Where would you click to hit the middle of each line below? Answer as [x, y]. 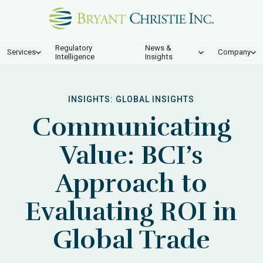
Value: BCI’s [131, 155]
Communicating [131, 127]
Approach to [131, 183]
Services [21, 52]
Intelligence [75, 56]
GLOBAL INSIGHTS [155, 99]
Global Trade [131, 240]
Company [234, 52]
